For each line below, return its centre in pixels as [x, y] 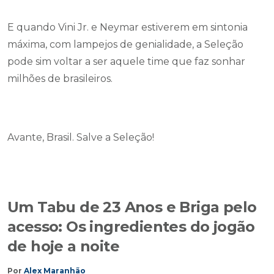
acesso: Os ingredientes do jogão [131, 227]
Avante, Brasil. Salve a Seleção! [81, 137]
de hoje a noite [63, 246]
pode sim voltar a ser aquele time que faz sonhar [126, 61]
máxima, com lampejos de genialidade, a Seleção [125, 44]
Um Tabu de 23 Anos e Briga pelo [132, 207]
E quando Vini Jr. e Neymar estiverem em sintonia [128, 27]
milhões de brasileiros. [60, 79]
